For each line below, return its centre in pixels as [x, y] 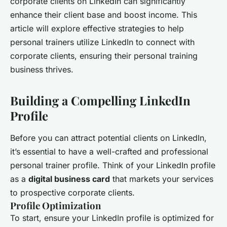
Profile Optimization [55, 206]
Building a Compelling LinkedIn [100, 101]
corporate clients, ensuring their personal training [104, 56]
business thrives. [42, 70]
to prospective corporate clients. [72, 193]
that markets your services [162, 179]
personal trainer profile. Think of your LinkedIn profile [113, 165]
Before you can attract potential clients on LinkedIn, [108, 138]
